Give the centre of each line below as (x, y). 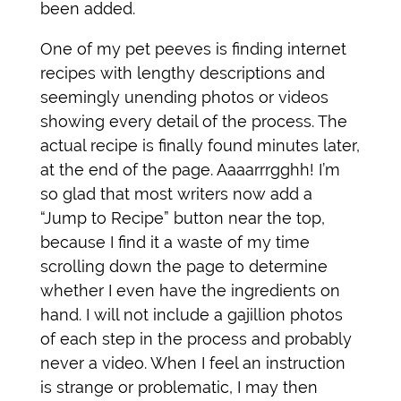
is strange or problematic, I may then (179, 387)
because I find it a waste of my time (175, 242)
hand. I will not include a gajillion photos (192, 314)
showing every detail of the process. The (194, 121)
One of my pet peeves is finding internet (193, 48)
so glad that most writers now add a (176, 193)
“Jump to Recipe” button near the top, (183, 218)
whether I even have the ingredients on (190, 290)
